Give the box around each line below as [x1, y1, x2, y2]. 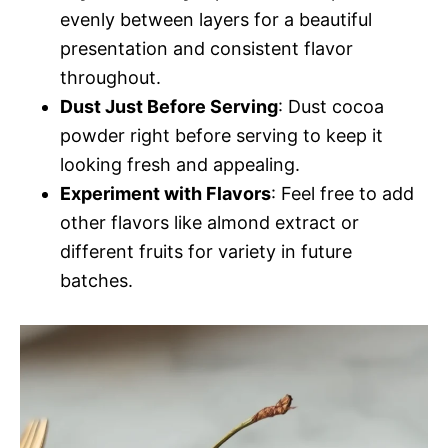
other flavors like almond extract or [60, 211, 359, 233]
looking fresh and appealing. [60, 153, 300, 175]
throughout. [60, 66, 161, 88]
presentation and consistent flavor [60, 37, 353, 59]
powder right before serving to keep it [60, 124, 383, 146]
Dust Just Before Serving [60, 95, 278, 117]
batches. [60, 269, 133, 291]
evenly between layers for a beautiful [60, 8, 372, 30]
